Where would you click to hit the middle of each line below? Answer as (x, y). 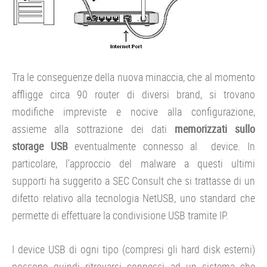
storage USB (40, 146)
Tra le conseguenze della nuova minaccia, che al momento (133, 77)
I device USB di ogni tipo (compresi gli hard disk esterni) (133, 249)
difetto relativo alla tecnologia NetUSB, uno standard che (133, 198)
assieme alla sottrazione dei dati (93, 129)
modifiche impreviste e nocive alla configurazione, (133, 112)
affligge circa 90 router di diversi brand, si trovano (133, 94)
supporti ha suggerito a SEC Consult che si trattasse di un (133, 181)
